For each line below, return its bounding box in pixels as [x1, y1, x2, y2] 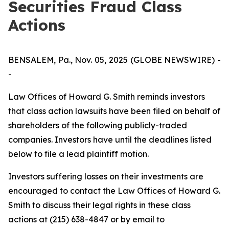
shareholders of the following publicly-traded [8, 120, 187, 130]
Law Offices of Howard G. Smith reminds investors [8, 91, 205, 102]
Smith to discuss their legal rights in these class [8, 200, 191, 210]
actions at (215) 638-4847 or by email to [8, 214, 165, 224]
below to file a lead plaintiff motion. [8, 149, 149, 159]
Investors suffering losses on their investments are [8, 171, 203, 181]
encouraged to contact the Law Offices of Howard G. [8, 186, 220, 196]
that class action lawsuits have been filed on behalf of [8, 106, 220, 116]
